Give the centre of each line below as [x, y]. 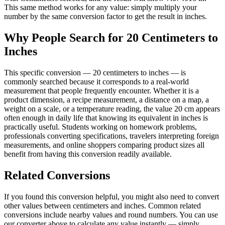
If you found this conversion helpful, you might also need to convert [111, 196]
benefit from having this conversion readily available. [88, 154]
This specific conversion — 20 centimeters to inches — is [95, 72]
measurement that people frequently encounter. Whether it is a [101, 90]
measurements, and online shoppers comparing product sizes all [104, 145]
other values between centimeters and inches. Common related [102, 205]
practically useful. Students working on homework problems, [100, 127]
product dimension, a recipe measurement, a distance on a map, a [106, 99]
